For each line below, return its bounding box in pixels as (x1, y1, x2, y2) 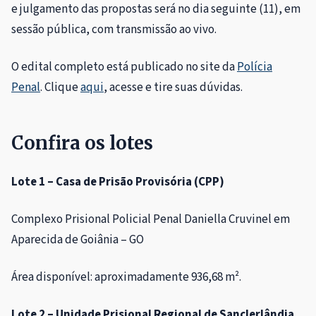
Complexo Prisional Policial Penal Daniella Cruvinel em (11, 211, 290, 229)
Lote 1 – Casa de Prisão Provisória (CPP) (11, 174, 224, 191)
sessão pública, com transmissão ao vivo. (11, 21, 217, 39)
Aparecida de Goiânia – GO (11, 231, 144, 249)
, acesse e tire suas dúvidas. (104, 79, 243, 97)
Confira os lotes (11, 132, 153, 155)
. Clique (40, 79, 80, 97)
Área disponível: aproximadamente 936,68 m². (11, 269, 241, 286)
